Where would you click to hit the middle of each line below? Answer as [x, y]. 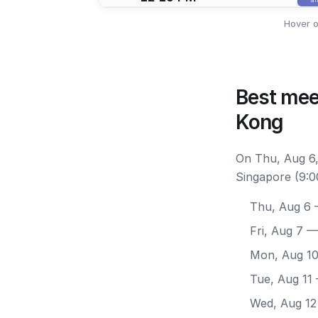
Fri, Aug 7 [276, 231]
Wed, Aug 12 [283, 303]
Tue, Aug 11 [281, 279]
